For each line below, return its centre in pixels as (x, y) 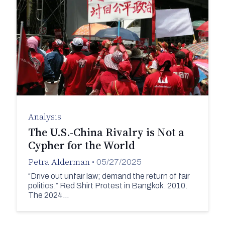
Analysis (44, 117)
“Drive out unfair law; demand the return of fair (109, 176)
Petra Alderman (59, 162)
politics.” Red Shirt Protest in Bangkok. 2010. (107, 185)
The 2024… (48, 195)
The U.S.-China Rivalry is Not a (106, 132)
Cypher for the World (81, 145)
